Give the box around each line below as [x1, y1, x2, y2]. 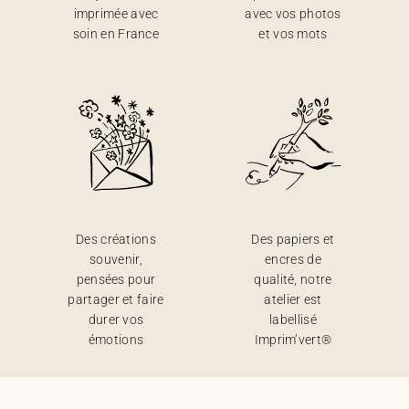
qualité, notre [254, 272, 332, 287]
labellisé [269, 312, 317, 327]
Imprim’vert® [254, 332, 332, 347]
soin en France [72, 26, 160, 41]
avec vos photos [245, 6, 341, 21]
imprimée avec [73, 6, 159, 21]
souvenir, [89, 252, 142, 267]
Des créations [76, 232, 156, 246]
